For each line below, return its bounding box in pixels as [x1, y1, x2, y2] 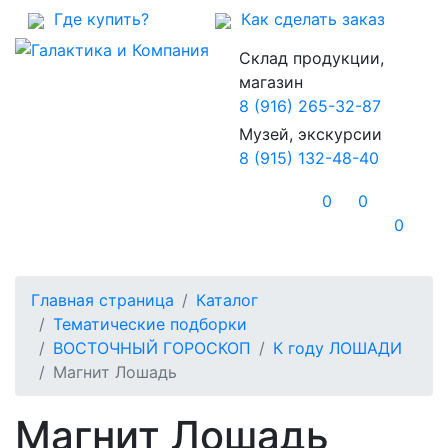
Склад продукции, [239, 48, 384, 68]
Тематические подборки [53, 314, 247, 334]
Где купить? [44, 9, 149, 29]
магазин [239, 72, 303, 92]
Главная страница [31, 290, 174, 310]
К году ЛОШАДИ [273, 338, 402, 358]
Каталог [196, 290, 258, 310]
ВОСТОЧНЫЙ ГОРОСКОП [53, 338, 251, 358]
